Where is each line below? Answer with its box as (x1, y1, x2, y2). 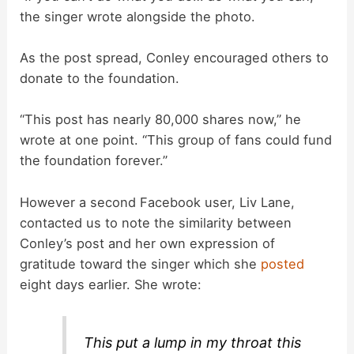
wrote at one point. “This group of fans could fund (20, 132, 333, 149)
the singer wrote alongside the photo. (20, 8, 256, 24)
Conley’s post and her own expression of (20, 235, 276, 251)
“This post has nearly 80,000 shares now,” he (20, 111, 302, 128)
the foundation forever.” (20, 153, 168, 169)
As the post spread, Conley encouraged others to (20, 50, 330, 66)
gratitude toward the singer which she (20, 255, 262, 272)
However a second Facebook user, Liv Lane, (20, 194, 296, 210)
